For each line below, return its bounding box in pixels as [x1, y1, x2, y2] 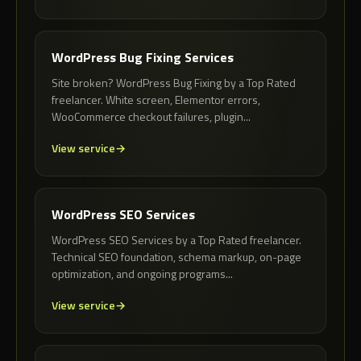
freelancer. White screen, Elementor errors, [52, 91, 260, 109]
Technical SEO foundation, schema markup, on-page [52, 248, 301, 266]
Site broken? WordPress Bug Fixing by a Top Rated [52, 74, 296, 92]
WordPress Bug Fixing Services [52, 48, 234, 68]
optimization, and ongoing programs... [52, 265, 233, 283]
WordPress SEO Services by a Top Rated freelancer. [52, 231, 301, 249]
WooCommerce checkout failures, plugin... [52, 108, 251, 126]
